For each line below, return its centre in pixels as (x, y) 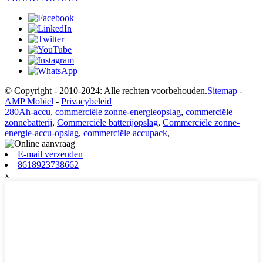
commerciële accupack (125, 133)
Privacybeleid (86, 101)
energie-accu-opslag (42, 133)
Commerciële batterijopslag (107, 122)
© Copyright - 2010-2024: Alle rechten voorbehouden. (106, 90)
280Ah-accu (28, 112)
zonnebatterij (28, 122)
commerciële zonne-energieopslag (118, 112)
